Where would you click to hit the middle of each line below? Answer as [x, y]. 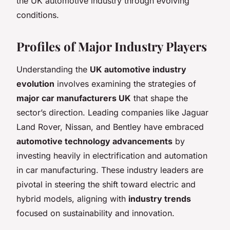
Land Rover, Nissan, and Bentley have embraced [110, 127]
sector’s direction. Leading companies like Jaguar [112, 112]
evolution [35, 83]
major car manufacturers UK [74, 98]
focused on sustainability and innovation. [95, 213]
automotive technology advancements [94, 141]
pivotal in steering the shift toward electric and [106, 184]
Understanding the [53, 69]
